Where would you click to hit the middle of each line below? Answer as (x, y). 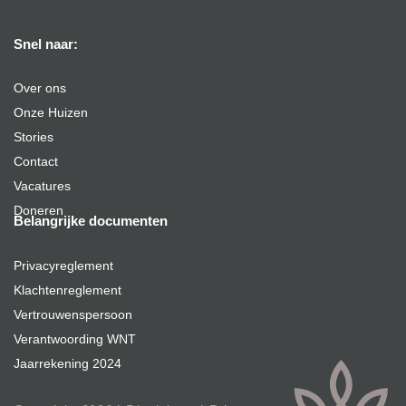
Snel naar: (46, 44)
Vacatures (42, 186)
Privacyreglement (63, 266)
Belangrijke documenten (91, 221)
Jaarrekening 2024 (68, 364)
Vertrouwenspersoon (73, 315)
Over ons (40, 88)
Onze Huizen (51, 113)
